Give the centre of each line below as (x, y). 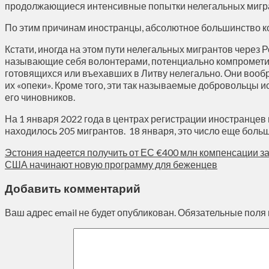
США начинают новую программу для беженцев (111, 164)
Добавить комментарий (73, 188)
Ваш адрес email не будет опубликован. (90, 213)
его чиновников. (40, 97)
